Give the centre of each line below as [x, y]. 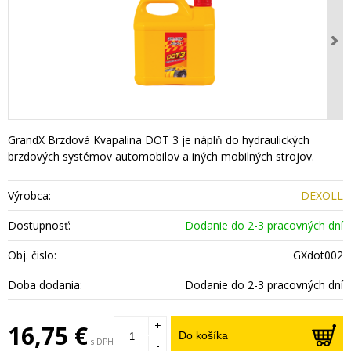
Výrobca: [29, 196]
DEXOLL [322, 196]
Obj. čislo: [32, 255]
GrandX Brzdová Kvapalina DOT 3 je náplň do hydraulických [159, 140]
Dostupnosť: [39, 226]
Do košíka [203, 336]
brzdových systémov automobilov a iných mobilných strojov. [161, 157]
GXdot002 [318, 255]
